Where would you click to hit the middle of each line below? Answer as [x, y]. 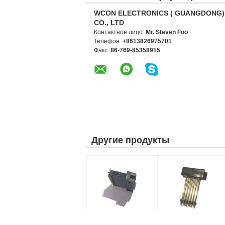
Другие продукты [130, 140]
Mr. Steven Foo [167, 32]
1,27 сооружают [112, 216]
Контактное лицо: [120, 32]
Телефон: [108, 41]
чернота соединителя [192, 216]
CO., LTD [109, 23]
